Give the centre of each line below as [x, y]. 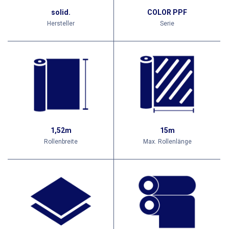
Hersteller [61, 24]
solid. [61, 13]
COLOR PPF [167, 13]
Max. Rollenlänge [167, 142]
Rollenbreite [61, 142]
